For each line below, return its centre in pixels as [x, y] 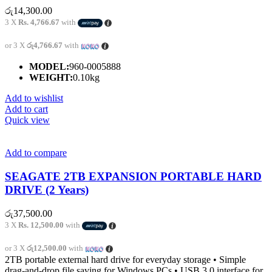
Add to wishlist [34, 98]
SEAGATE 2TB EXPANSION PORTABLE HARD [133, 176]
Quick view [27, 120]
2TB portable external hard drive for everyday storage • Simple [125, 259]
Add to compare [36, 153]
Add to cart [26, 109]
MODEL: [49, 67]
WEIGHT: [51, 78]
